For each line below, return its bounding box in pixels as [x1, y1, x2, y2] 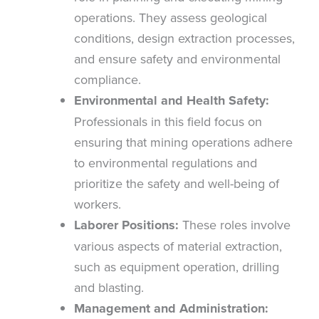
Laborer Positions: [74, 215, 179, 234]
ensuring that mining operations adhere [74, 132, 293, 151]
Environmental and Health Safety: [74, 90, 269, 110]
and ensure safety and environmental [74, 49, 281, 68]
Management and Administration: [74, 298, 268, 318]
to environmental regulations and [74, 153, 257, 172]
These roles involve [179, 215, 291, 234]
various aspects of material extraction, [74, 236, 282, 255]
